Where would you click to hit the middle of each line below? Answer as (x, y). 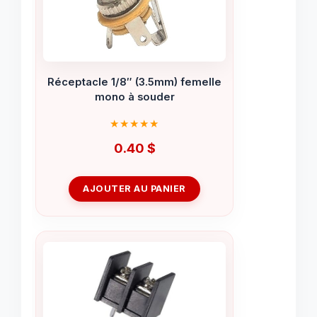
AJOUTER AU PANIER (134, 188)
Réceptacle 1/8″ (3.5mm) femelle (134, 82)
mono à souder (134, 97)
